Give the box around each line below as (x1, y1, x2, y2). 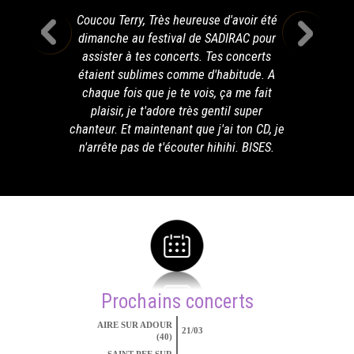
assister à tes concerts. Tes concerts (82, 48, 272, 65)
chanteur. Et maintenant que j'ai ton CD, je (69, 121, 284, 137)
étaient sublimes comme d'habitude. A (78, 66, 276, 83)
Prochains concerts (100, 290, 254, 314)
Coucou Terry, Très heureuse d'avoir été (76, 12, 277, 28)
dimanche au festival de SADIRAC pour (77, 30, 276, 47)
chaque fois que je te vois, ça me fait (81, 85, 272, 101)
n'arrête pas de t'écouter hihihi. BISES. (79, 139, 275, 156)
